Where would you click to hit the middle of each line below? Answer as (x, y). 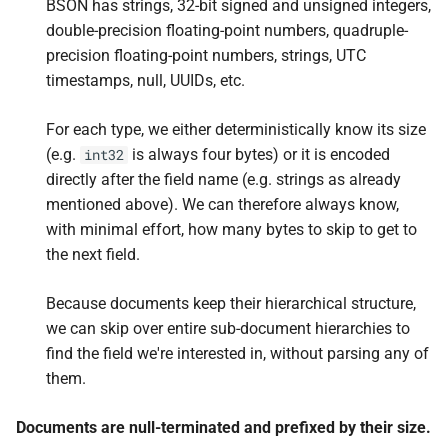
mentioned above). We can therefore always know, (222, 204)
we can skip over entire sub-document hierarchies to (228, 328)
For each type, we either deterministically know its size (236, 129)
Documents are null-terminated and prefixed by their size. (223, 427)
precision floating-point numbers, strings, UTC (206, 55)
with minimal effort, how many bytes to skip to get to (231, 229)
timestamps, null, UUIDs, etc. (145, 80)
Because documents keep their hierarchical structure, (231, 303)
